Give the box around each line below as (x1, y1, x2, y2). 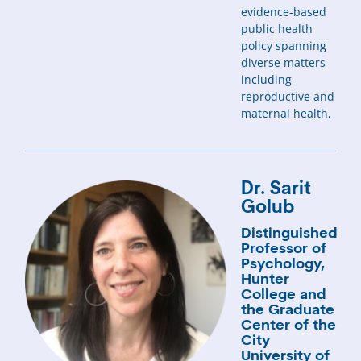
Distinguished (241, 226, 338, 243)
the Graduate (241, 303, 335, 319)
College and (241, 288, 327, 304)
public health (241, 20, 313, 36)
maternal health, (241, 105, 332, 121)
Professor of (241, 242, 327, 258)
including (241, 71, 293, 87)
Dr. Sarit (241, 180, 312, 199)
